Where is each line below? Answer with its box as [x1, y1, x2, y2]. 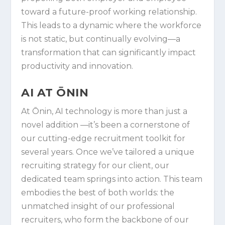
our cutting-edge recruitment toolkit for [21, 133, 186, 143]
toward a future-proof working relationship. [21, 7, 197, 17]
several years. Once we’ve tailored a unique [21, 147, 195, 157]
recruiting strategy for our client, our [21, 160, 170, 170]
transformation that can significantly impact [21, 47, 196, 57]
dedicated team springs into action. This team [21, 174, 203, 184]
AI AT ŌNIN [21, 85, 92, 99]
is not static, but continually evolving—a [21, 34, 181, 44]
